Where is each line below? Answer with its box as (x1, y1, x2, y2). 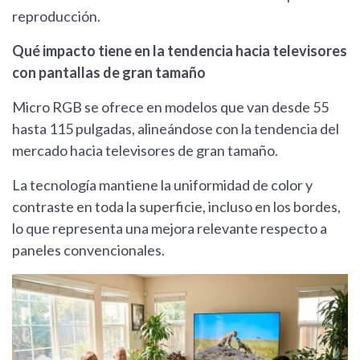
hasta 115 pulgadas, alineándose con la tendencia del (12, 120, 339, 138)
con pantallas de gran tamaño (12, 63, 206, 82)
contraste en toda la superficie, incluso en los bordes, (12, 198, 341, 216)
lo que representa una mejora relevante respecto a (12, 219, 327, 238)
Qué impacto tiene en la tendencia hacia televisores (12, 42, 347, 60)
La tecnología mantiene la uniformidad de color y (12, 176, 313, 194)
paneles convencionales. (12, 241, 165, 260)
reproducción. (12, 7, 100, 26)
